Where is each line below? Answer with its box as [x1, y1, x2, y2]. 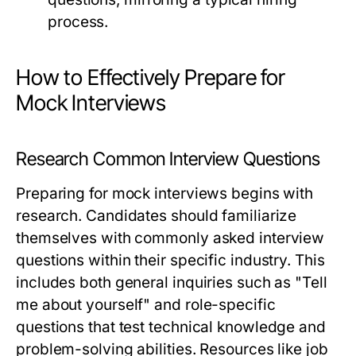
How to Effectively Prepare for [16, 64, 285, 91]
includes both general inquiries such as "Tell [16, 273, 327, 292]
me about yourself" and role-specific [16, 296, 276, 315]
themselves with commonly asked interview [16, 229, 325, 248]
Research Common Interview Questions [16, 148, 320, 171]
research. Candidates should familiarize [16, 207, 297, 226]
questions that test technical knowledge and [16, 318, 326, 337]
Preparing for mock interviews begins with [16, 184, 314, 203]
